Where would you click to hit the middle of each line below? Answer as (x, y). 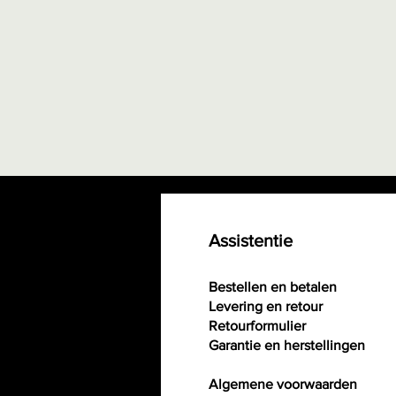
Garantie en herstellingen (287, 346)
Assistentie (251, 241)
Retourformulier (257, 326)
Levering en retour (267, 307)
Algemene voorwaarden (283, 385)
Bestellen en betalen (274, 287)
